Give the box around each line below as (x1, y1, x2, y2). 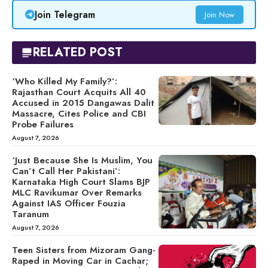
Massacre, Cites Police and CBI (12, 107, 146, 121)
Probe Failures (12, 118, 74, 132)
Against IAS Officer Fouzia (12, 197, 126, 211)
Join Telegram (34, 7, 95, 22)
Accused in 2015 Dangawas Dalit (12, 96, 154, 110)
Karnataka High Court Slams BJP (12, 175, 150, 189)
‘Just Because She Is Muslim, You (12, 154, 153, 167)
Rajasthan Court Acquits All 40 (12, 86, 146, 99)
